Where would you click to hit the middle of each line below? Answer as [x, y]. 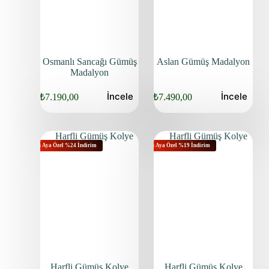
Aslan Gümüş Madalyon [204, 62]
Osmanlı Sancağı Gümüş [89, 62]
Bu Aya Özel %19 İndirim [179, 146]
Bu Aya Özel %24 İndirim [65, 146]
